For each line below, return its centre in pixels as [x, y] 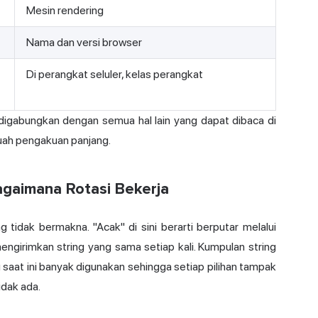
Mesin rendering [65, 11]
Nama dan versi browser [84, 43]
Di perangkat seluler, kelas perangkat [115, 75]
